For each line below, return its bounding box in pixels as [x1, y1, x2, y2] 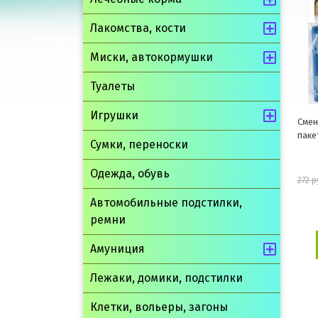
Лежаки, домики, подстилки [90, 271, 243, 285]
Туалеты [90, 79, 135, 93]
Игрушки [90, 109, 138, 122]
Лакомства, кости [90, 21, 186, 35]
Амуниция [90, 242, 145, 256]
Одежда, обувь [90, 167, 170, 180]
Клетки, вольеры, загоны [90, 300, 228, 314]
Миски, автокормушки [90, 50, 213, 64]
